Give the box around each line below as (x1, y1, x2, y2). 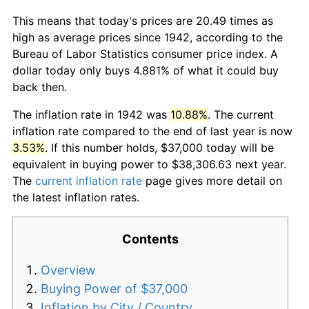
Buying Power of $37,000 (41, 281, 188, 296)
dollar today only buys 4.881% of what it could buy (12, 63, 279, 77)
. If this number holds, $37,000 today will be (45, 140, 274, 154)
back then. (12, 79, 67, 94)
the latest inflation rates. (12, 190, 139, 204)
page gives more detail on (142, 173, 282, 188)
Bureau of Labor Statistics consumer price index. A (12, 46, 278, 61)
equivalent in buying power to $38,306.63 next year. (12, 157, 286, 171)
